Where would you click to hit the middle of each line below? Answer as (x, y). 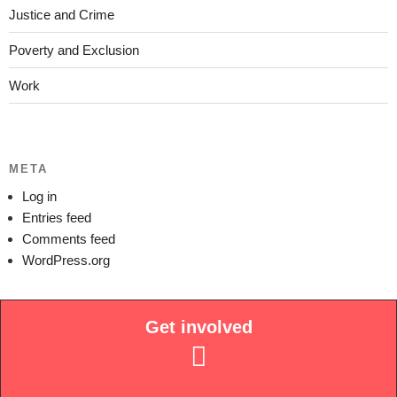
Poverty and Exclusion (74, 50)
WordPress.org (66, 260)
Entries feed (57, 217)
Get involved (198, 327)
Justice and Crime (62, 14)
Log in (39, 196)
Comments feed (69, 238)
